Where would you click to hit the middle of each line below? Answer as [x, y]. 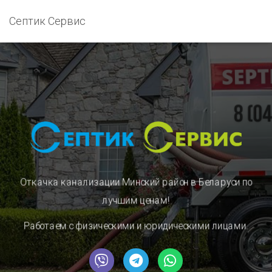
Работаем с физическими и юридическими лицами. [136, 226]
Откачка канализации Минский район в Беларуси [131, 182]
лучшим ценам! [136, 201]
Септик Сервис [47, 21]
